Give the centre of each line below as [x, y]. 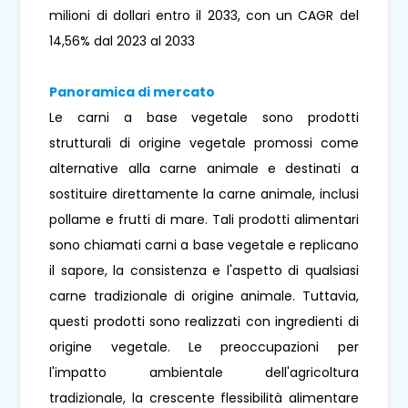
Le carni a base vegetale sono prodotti [204, 118]
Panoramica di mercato [133, 92]
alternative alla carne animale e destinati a [204, 169]
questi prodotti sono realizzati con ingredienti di [204, 322]
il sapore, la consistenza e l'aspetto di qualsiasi [204, 271]
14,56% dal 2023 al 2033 [122, 41]
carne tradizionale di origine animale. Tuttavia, [204, 296]
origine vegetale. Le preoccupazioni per [204, 347]
